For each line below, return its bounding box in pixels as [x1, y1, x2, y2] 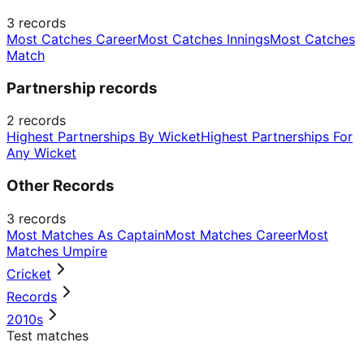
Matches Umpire [6, 242, 107, 259]
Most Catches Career [6, 30, 137, 47]
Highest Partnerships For [201, 128, 353, 145]
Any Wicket [6, 145, 76, 162]
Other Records [6, 175, 115, 195]
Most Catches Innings [137, 30, 270, 47]
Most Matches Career [165, 226, 297, 243]
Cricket [6, 265, 51, 282]
